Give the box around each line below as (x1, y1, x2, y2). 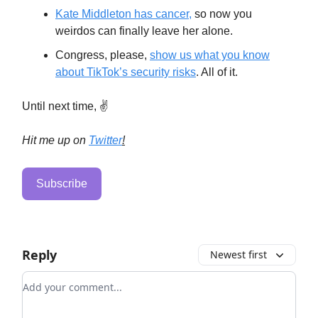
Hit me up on (22, 133, 89, 146)
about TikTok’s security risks (55, 65, 196, 78)
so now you (192, 7, 252, 20)
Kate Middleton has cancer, (55, 7, 192, 20)
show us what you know (150, 48, 270, 61)
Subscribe (36, 177, 87, 190)
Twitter (89, 133, 122, 146)
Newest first (210, 247, 267, 261)
